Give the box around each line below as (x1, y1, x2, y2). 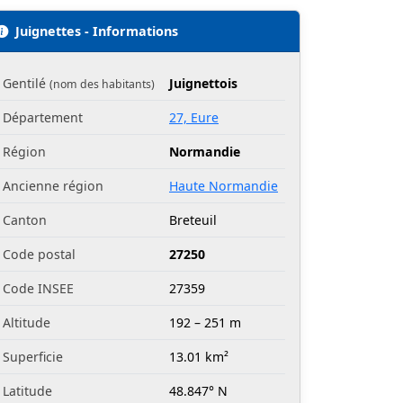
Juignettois (169, 75, 237, 93)
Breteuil (169, 211, 217, 229)
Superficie (3, 348, 63, 366)
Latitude (3, 382, 52, 400)
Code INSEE (3, 280, 74, 298)
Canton (3, 211, 47, 229)
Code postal (3, 246, 76, 264)
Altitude (3, 314, 50, 332)
